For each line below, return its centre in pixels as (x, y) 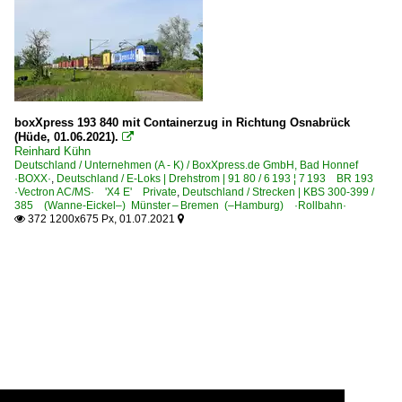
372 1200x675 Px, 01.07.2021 (101, 218)
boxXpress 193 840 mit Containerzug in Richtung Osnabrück (182, 122)
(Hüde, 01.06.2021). (66, 136)
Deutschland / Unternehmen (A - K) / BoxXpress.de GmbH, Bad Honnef (192, 165)
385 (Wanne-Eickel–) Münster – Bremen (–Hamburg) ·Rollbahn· (180, 205)
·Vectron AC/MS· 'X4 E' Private (96, 192)
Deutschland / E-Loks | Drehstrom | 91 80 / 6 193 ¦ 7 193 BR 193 (220, 178)
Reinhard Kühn (52, 151)
